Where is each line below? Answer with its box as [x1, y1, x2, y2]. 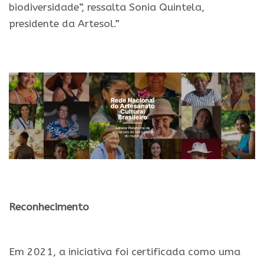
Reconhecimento [9, 200, 89, 213]
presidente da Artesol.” [9, 17, 120, 30]
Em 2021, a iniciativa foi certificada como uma [9, 245, 240, 258]
